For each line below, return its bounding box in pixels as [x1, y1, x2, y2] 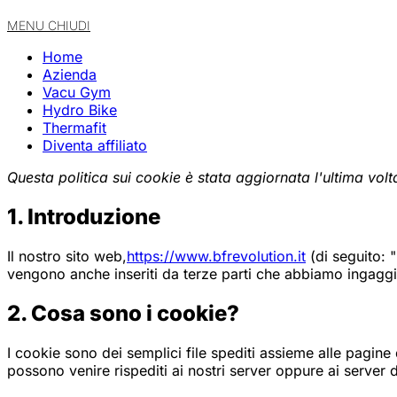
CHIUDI [48, 18, 90, 33]
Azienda [43, 66, 97, 83]
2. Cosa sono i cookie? [7, 300, 239, 326]
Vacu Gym [43, 83, 111, 101]
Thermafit [43, 119, 106, 136]
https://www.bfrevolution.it [127, 246, 306, 265]
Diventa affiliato [43, 136, 147, 154]
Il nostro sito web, [7, 246, 127, 265]
